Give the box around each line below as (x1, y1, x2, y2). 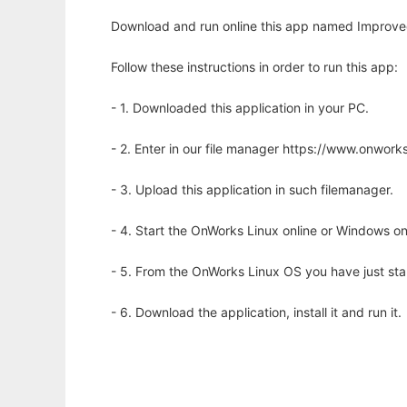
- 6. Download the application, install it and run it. (111, 304, 402, 321)
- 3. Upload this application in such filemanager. (111, 182, 393, 198)
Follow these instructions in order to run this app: (111, 59, 398, 75)
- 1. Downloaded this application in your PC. (111, 100, 369, 116)
